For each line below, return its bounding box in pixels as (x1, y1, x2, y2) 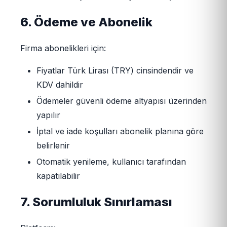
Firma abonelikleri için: (20, 43, 106, 54)
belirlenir (36, 140, 70, 151)
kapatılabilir (36, 171, 80, 181)
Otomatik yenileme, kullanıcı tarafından (36, 157, 186, 167)
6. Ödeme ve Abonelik (20, 15, 153, 30)
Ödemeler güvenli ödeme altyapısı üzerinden (36, 96, 207, 106)
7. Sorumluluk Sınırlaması (20, 195, 172, 210)
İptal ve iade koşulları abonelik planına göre (36, 126, 204, 137)
